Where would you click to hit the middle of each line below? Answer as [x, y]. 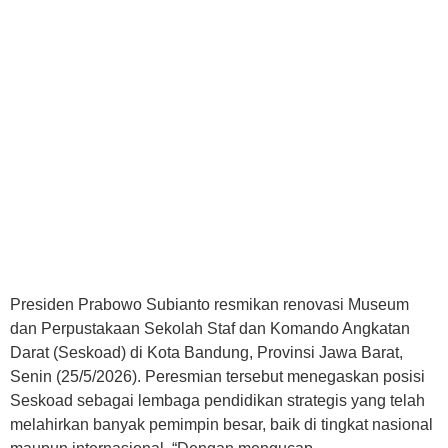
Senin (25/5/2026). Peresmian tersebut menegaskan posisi [217, 377]
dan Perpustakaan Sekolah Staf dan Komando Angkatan [210, 329]
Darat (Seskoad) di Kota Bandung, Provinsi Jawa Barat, [206, 353]
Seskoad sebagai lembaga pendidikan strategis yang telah [217, 401]
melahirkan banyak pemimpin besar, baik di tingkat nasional [221, 425]
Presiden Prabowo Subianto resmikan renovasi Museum [209, 305]
